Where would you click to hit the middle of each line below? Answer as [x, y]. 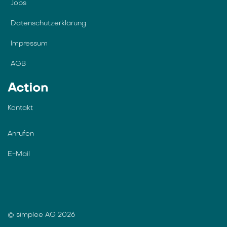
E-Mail [19, 155]
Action [28, 89]
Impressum [29, 44]
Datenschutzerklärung [48, 24]
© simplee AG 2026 [41, 215]
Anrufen [21, 134]
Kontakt [20, 108]
